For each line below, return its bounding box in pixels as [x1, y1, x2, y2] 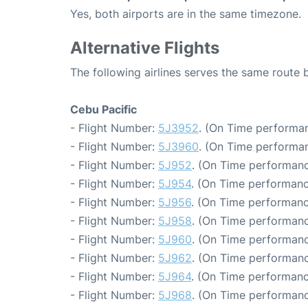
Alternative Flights [70, 38, 219, 58]
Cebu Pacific [70, 102, 137, 117]
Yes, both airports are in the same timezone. [70, 7, 301, 21]
